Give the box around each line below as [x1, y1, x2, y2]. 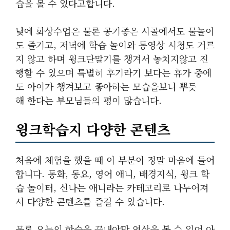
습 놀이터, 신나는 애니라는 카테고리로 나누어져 [15, 181, 208, 194]
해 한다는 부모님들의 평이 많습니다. [15, 93, 162, 107]
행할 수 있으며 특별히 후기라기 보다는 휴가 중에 [15, 66, 212, 79]
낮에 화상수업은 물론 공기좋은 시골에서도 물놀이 [15, 24, 214, 37]
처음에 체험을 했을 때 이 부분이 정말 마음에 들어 [15, 153, 215, 166]
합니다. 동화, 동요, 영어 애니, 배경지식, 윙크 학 [15, 167, 209, 180]
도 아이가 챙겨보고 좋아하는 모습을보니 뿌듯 [15, 80, 197, 93]
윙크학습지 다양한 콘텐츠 [15, 119, 170, 139]
